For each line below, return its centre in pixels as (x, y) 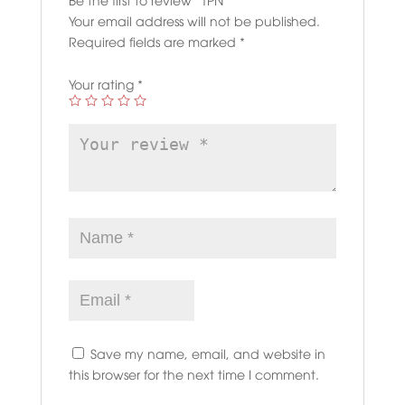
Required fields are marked (154, 42)
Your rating (103, 84)
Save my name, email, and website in (207, 353)
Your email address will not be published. (194, 21)
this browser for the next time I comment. (193, 374)
